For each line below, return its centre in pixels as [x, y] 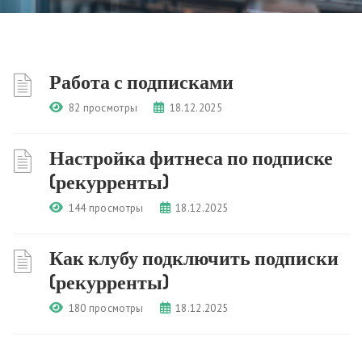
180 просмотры [106, 308]
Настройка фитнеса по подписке [191, 157]
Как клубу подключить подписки [194, 257]
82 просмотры [103, 108]
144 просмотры [106, 208]
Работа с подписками [141, 81]
